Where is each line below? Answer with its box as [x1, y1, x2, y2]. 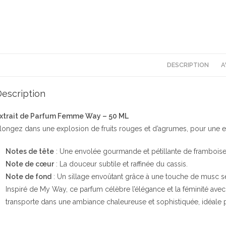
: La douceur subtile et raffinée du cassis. [54, 160, 188, 168]
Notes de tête [6, 147, 54, 155]
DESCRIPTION [166, 61, 209, 69]
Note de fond [6, 173, 51, 181]
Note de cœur [6, 160, 54, 168]
